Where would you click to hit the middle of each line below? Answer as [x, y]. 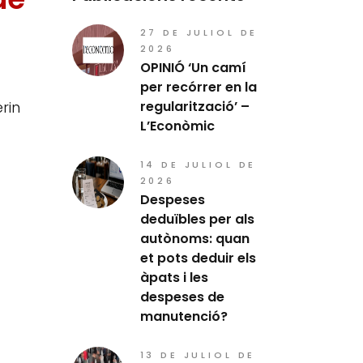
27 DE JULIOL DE [199, 32]
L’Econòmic [177, 126]
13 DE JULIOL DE [198, 355]
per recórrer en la [198, 87]
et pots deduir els [198, 258]
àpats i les [174, 278]
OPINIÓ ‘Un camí [193, 68]
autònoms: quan [194, 239]
